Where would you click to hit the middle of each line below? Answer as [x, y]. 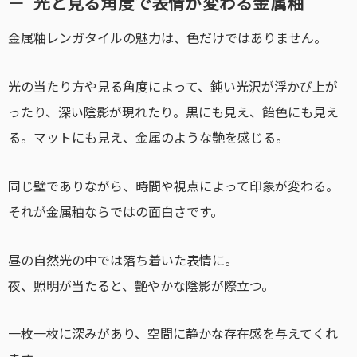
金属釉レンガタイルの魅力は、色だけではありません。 [167, 38]
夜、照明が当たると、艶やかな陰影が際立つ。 [141, 285]
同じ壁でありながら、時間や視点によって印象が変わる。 [173, 185]
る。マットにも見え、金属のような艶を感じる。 [148, 137]
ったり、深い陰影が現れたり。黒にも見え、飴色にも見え [173, 111]
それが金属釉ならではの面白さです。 [116, 211]
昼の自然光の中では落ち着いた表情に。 [123, 259]
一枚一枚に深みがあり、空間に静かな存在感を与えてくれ [173, 333]
